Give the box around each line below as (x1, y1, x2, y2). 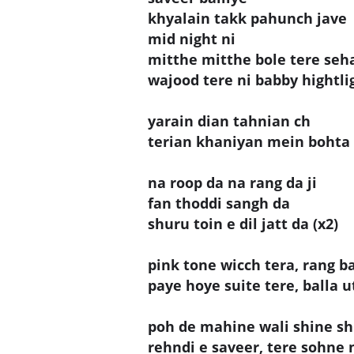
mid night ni (148, 28, 235, 48)
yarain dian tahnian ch (148, 111, 311, 130)
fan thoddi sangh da (148, 193, 290, 213)
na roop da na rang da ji (148, 172, 317, 192)
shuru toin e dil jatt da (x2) (148, 213, 338, 233)
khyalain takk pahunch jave (148, 8, 347, 28)
